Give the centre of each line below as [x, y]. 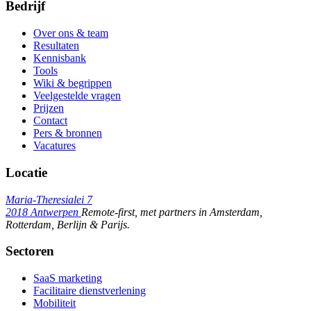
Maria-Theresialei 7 [49, 199]
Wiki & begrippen [73, 83]
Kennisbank [60, 58]
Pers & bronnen [68, 133]
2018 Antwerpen [43, 212]
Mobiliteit [54, 303]
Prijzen [49, 108]
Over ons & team [71, 33]
